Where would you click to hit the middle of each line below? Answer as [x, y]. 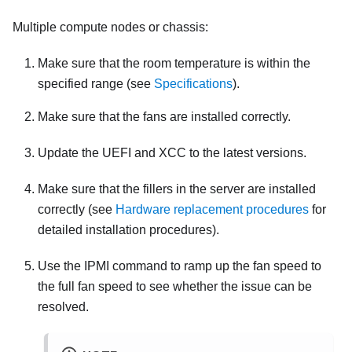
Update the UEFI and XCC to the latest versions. [172, 153]
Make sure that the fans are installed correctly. [164, 117]
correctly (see [77, 210]
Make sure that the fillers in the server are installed [177, 189]
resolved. [63, 307]
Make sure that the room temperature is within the [174, 64]
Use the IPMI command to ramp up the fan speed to [180, 266]
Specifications [193, 84]
